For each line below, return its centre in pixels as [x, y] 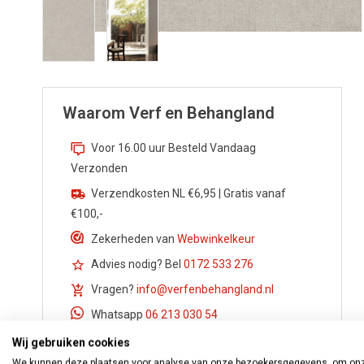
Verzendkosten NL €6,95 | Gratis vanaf [188, 194]
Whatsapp [118, 315]
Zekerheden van [134, 239]
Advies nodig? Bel [137, 264]
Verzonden [99, 169]
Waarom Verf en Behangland [169, 113]
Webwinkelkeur [216, 239]
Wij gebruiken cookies [71, 342]
